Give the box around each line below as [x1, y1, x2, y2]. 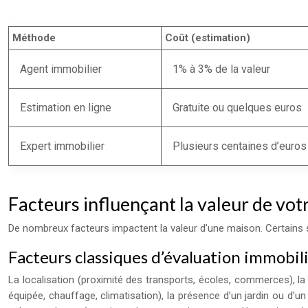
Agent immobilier [20, 63, 102, 76]
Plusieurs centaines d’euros [173, 140, 307, 153]
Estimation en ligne [20, 101, 111, 114]
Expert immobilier [20, 140, 104, 153]
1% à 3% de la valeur [173, 63, 270, 76]
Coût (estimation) [165, 32, 250, 44]
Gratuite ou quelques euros [173, 101, 302, 114]
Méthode [12, 32, 56, 44]
